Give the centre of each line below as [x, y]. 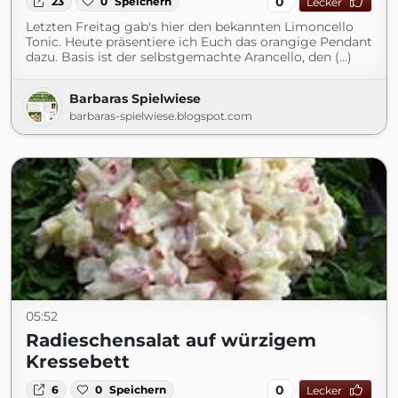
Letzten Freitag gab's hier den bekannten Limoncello [190, 27]
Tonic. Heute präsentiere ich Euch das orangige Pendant [199, 42]
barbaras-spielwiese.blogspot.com [161, 116]
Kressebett [78, 362]
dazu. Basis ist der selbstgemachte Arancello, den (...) [189, 57]
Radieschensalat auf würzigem [171, 340]
